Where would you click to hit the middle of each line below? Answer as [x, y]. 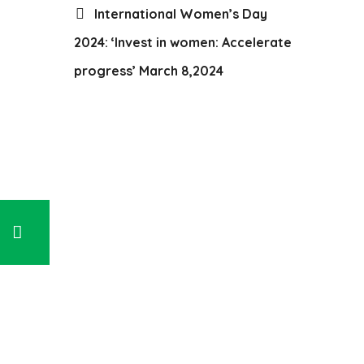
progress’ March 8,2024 [149, 71]
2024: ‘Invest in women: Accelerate [183, 42]
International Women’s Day [181, 14]
